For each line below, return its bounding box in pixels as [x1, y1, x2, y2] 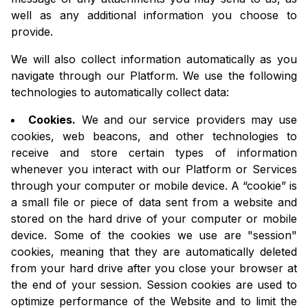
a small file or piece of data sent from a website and [11, 195, 297, 210]
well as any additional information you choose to [11, 8, 297, 23]
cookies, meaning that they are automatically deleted [11, 245, 297, 259]
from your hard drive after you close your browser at [11, 261, 297, 276]
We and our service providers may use [76, 113, 297, 127]
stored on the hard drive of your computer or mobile [11, 212, 297, 226]
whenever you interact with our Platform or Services [11, 162, 297, 177]
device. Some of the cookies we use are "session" [11, 228, 297, 243]
